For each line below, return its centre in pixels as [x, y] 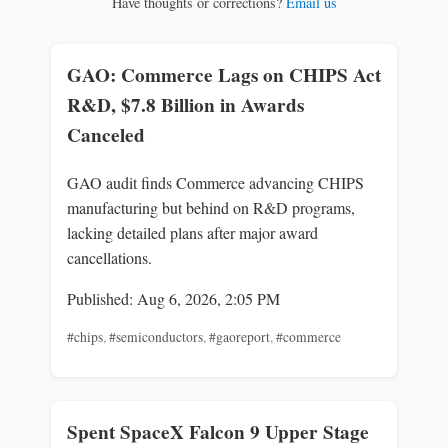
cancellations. [109, 257]
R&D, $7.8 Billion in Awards [185, 105]
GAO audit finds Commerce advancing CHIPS [215, 182]
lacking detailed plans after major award [192, 232]
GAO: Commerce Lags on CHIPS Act [224, 75]
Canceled [106, 135]
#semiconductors [156, 336]
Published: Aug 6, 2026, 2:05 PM [173, 298]
